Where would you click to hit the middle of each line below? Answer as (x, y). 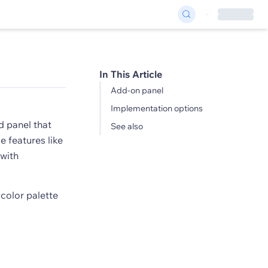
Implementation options (156, 108)
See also (127, 126)
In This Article (130, 74)
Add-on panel (137, 90)
